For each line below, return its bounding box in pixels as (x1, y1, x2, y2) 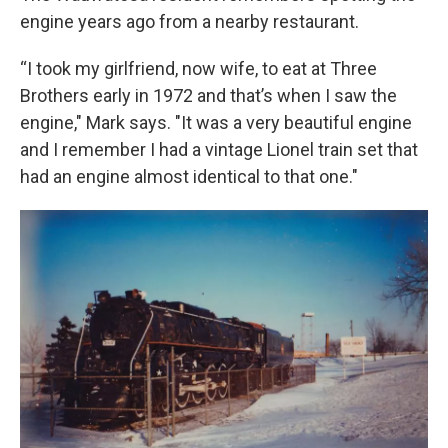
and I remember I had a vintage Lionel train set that (20, 138, 418, 160)
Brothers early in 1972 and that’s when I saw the (20, 84, 397, 106)
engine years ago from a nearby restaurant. (20, 10, 359, 32)
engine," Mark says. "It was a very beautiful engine (20, 111, 412, 133)
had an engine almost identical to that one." (20, 165, 358, 187)
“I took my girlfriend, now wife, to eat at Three (20, 57, 377, 79)
